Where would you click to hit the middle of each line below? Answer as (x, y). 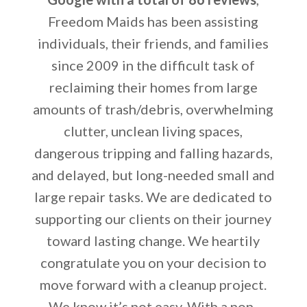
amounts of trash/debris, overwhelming (153, 109)
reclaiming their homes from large (153, 87)
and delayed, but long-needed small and (153, 174)
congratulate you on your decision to (153, 262)
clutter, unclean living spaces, (153, 131)
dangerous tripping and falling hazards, (153, 152)
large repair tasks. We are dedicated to (153, 196)
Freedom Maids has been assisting (153, 21)
